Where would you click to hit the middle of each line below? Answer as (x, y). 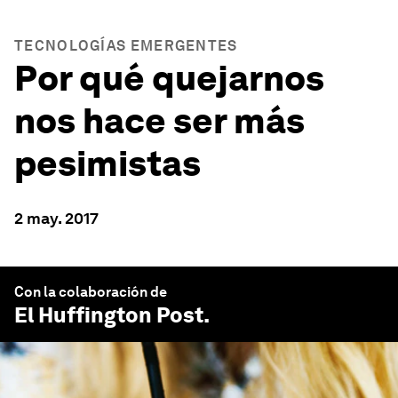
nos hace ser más (159, 121)
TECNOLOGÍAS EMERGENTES (126, 46)
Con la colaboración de (91, 292)
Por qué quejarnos (169, 78)
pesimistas (107, 163)
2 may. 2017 (56, 218)
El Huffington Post (109, 315)
